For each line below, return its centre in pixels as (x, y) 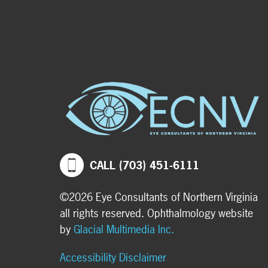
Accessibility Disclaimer (113, 258)
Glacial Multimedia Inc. (124, 230)
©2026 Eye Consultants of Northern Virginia (159, 197)
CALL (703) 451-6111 (144, 165)
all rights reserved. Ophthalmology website (156, 214)
